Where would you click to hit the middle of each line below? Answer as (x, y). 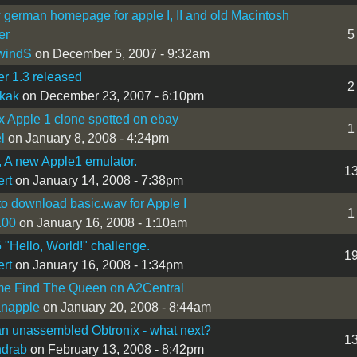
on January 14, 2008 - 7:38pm (97, 180)
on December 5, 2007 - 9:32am (120, 53)
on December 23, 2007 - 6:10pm (111, 96)
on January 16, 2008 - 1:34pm (97, 265)
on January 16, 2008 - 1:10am (101, 222)
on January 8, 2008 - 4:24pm (86, 138)
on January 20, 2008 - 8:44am (125, 307)
